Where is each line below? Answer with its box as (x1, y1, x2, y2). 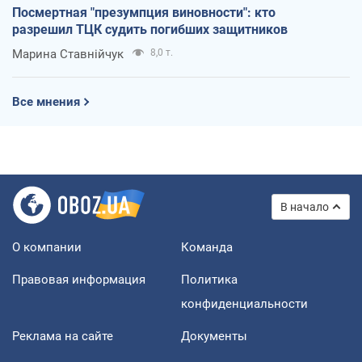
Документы (181, 328, 247, 343)
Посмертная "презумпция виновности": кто (12, 4, 276, 20)
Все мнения (12, 94, 80, 109)
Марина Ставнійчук (12, 46, 124, 61)
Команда (181, 239, 233, 255)
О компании (12, 239, 82, 255)
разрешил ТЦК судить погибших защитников (12, 21, 288, 37)
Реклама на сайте (12, 328, 113, 343)
